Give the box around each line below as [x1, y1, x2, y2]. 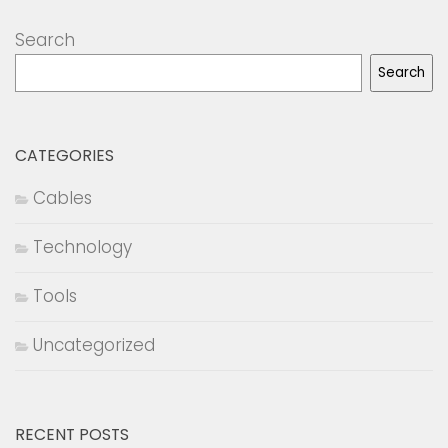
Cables [33, 185, 92, 210]
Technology [33, 234, 132, 259]
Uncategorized [33, 332, 155, 357]
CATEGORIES [15, 143, 114, 167]
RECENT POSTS [15, 422, 129, 446]
